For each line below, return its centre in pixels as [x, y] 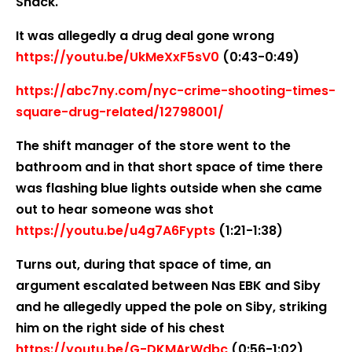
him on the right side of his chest [120, 328]
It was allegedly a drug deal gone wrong [145, 36]
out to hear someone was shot [115, 209]
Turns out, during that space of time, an [143, 264]
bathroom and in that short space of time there [169, 167]
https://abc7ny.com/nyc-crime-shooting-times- [176, 91]
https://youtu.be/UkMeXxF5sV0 [117, 57]
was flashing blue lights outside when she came [169, 188]
